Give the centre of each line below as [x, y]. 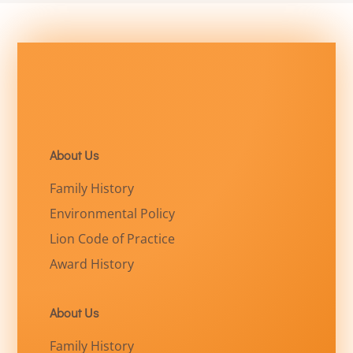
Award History [91, 264]
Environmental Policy [112, 213]
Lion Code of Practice [112, 238]
